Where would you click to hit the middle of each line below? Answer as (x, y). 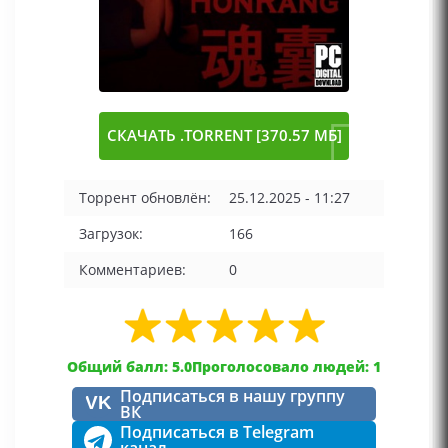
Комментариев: (132, 270)
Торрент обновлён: (145, 198)
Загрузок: (111, 234)
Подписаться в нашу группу (232, 396)
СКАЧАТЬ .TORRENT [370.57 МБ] (224, 136)
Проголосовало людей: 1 (286, 367)
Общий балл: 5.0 (129, 367)
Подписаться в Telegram (217, 432)
